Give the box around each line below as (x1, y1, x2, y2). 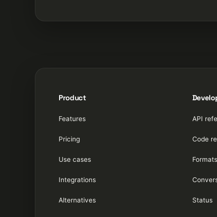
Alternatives (59, 196, 96, 204)
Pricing (59, 135, 80, 143)
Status (192, 196, 213, 204)
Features (59, 114, 86, 123)
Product (59, 93, 86, 102)
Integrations (59, 175, 96, 184)
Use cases (59, 155, 91, 163)
